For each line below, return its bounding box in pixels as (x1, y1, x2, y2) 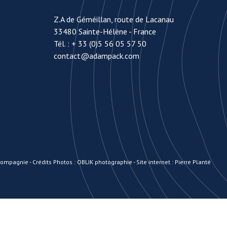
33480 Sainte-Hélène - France (53, 26, 156, 36)
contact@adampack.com (53, 51, 139, 61)
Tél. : (53, 39, 71, 49)
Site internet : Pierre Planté (136, 158, 211, 166)
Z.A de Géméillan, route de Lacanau (53, 14, 174, 24)
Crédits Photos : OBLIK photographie (32, 158, 132, 166)
